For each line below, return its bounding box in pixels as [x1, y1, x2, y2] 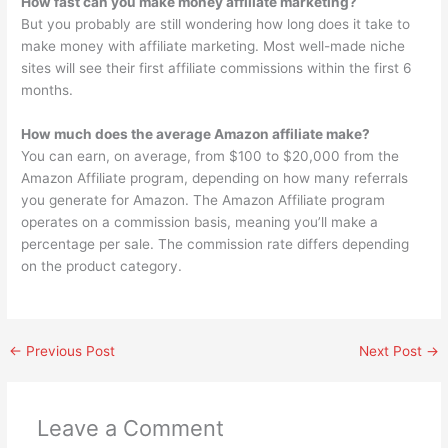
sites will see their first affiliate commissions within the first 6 [21, 59, 413, 76]
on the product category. [21, 257, 183, 274]
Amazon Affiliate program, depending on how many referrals [21, 169, 409, 186]
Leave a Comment [36, 414, 224, 441]
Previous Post [22, 342, 116, 359]
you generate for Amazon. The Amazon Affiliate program [21, 191, 386, 208]
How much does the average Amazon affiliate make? [21, 125, 371, 142]
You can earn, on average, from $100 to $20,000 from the [21, 147, 400, 164]
